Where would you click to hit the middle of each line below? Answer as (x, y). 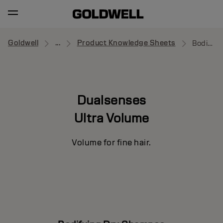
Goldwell (23, 43)
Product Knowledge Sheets (126, 43)
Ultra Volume (111, 118)
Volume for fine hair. (111, 142)
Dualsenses (111, 100)
